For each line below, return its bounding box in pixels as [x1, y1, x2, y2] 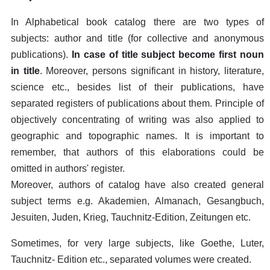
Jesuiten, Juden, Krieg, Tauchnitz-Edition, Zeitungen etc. [11, 212, 251, 222]
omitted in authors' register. [11, 163, 125, 174]
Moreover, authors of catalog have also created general [11, 180, 264, 190]
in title [11, 66, 40, 76]
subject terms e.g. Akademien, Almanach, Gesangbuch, [11, 196, 264, 206]
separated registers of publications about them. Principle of [11, 98, 264, 108]
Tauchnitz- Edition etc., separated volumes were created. [11, 254, 251, 265]
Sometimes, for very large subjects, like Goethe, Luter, [11, 238, 264, 248]
